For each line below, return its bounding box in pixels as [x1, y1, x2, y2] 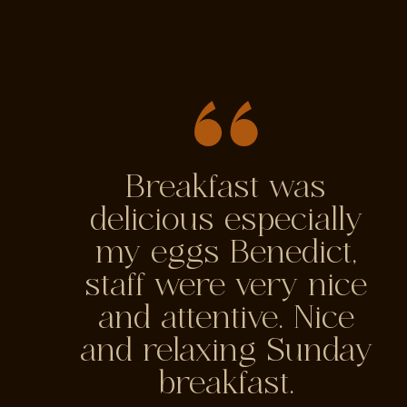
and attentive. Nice [97, 303, 354, 334]
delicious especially [89, 204, 362, 236]
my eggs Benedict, [94, 237, 357, 269]
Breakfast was [125, 172, 327, 203]
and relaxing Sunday [79, 335, 372, 367]
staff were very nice [84, 270, 368, 302]
